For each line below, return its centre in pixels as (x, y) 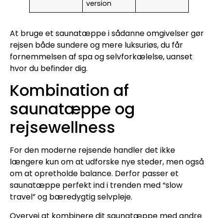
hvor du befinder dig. (49, 68)
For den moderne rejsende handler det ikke (92, 150)
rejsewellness (63, 127)
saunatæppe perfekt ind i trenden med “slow (96, 185)
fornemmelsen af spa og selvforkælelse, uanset (101, 57)
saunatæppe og (72, 109)
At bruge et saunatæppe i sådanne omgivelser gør (107, 33)
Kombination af (69, 91)
